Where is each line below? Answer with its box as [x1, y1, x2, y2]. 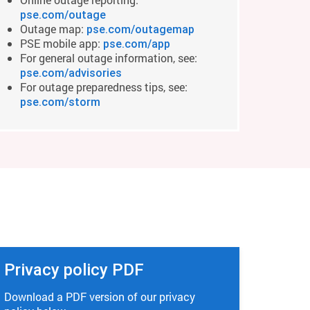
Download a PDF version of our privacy [4, 289, 195, 304]
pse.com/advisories [20, 66, 122, 80]
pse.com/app [103, 37, 170, 51]
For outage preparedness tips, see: [20, 80, 188, 94]
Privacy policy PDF [4, 259, 144, 280]
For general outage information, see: [20, 51, 197, 65]
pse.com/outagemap [86, 22, 194, 36]
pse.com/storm [20, 95, 100, 109]
